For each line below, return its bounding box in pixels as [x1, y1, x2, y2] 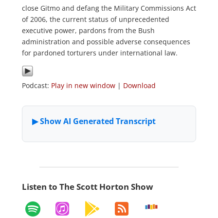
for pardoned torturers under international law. [21, 48, 178, 57]
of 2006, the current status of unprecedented [21, 15, 169, 24]
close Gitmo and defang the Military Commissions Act [21, 3, 196, 13]
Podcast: [21, 81, 51, 90]
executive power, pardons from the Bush [21, 26, 155, 35]
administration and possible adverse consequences [21, 37, 190, 46]
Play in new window [51, 81, 115, 90]
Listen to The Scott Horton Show [21, 181, 153, 192]
